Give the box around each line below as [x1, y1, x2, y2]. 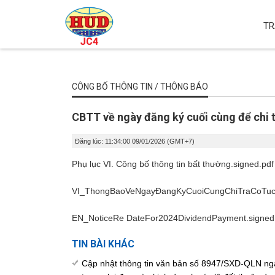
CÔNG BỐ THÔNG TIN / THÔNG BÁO [72, 82, 208, 91]
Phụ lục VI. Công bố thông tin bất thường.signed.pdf [72, 159, 274, 169]
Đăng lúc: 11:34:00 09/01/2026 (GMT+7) [75, 137, 195, 145]
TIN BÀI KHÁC [72, 238, 134, 250]
